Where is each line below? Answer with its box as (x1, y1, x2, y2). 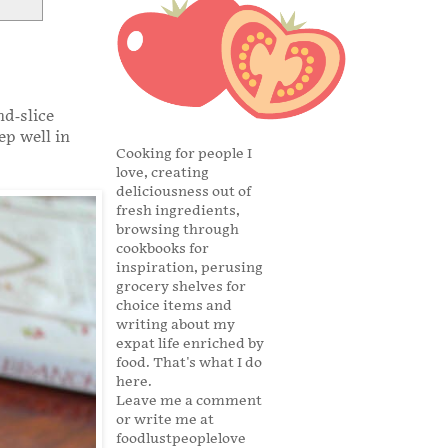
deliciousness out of (116, 183, 251, 201)
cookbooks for (116, 240, 209, 258)
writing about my (116, 316, 235, 334)
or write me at (116, 411, 214, 429)
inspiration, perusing (116, 259, 263, 277)
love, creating (116, 164, 209, 182)
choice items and (116, 297, 232, 315)
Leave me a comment (116, 392, 262, 410)
